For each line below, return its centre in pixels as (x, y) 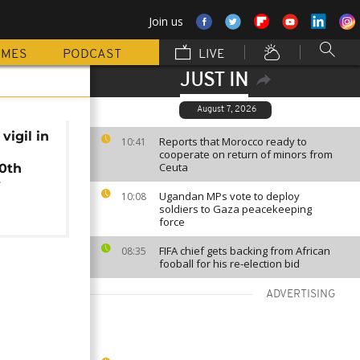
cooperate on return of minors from (246, 154)
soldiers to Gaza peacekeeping (235, 209)
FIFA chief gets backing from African (245, 251)
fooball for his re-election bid (229, 264)
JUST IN (214, 81)
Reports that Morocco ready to (233, 141)
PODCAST (92, 55)
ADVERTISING (301, 295)
